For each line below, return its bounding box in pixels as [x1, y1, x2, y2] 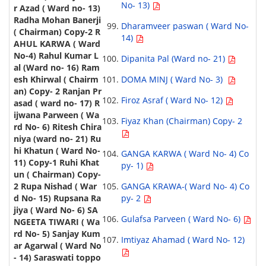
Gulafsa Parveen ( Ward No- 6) [121, 213, 243, 225]
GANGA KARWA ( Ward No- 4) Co [121, 148, 249, 160]
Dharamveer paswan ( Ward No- [121, 20, 249, 32]
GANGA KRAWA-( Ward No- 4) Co [121, 180, 249, 192]
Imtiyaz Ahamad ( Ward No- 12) [121, 234, 245, 246]
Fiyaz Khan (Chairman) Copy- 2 [121, 115, 242, 127]
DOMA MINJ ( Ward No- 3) [121, 74, 227, 85]
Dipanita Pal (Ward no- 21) [121, 53, 227, 65]
